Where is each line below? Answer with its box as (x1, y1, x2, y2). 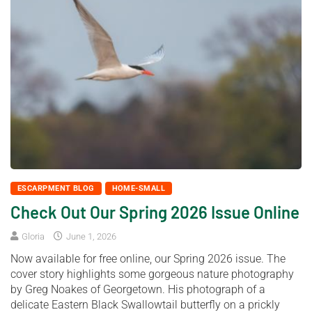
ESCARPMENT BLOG (17, 183, 95, 193)
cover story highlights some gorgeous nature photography (10, 267, 294, 281)
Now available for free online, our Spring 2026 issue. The (10, 251, 286, 265)
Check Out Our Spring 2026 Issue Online (10, 201, 299, 222)
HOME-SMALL (111, 183, 166, 193)
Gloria (22, 231, 45, 242)
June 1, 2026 (64, 231, 116, 242)
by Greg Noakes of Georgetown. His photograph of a (10, 282, 265, 296)
